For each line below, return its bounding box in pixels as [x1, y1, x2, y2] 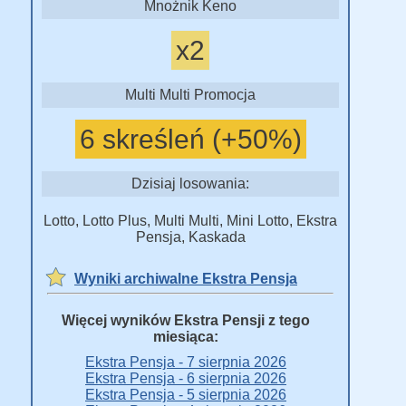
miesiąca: [153, 329, 218, 344]
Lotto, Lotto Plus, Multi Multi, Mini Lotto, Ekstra [43, 213, 337, 228]
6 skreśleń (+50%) [79, 124, 302, 154]
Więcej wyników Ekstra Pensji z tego [62, 313, 310, 328]
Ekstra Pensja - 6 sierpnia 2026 [85, 371, 286, 386]
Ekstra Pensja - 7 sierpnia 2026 [85, 354, 286, 370]
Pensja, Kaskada [135, 229, 246, 245]
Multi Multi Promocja [125, 87, 256, 102]
